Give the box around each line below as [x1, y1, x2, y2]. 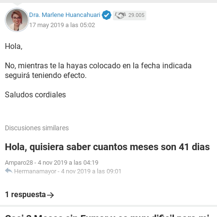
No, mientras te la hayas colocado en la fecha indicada [5, 61, 192, 70]
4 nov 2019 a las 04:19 [38, 159, 98, 166]
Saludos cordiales [5, 90, 66, 99]
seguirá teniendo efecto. [5, 71, 87, 80]
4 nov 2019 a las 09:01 [61, 168, 122, 175]
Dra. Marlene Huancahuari [29, 11, 100, 19]
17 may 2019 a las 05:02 [29, 21, 95, 29]
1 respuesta [5, 190, 46, 199]
